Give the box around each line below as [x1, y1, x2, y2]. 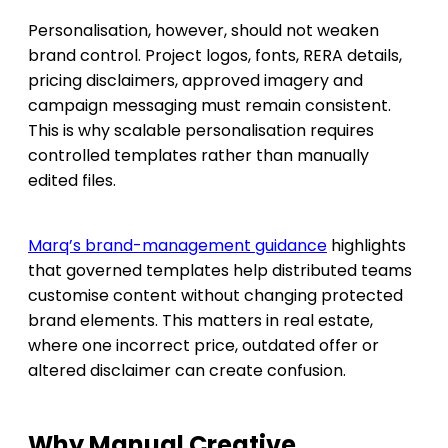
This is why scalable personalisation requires [28, 118, 374, 142]
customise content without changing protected [28, 283, 403, 307]
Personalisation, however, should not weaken [28, 18, 379, 42]
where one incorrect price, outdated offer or [28, 333, 379, 357]
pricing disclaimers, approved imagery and [28, 68, 363, 92]
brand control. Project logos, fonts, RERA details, [28, 43, 402, 67]
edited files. [28, 168, 116, 192]
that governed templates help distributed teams [28, 258, 412, 282]
